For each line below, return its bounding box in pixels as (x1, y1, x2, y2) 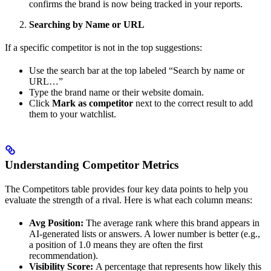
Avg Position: (29, 218, 83, 229)
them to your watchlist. (29, 109, 116, 120)
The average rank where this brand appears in (83, 218, 260, 229)
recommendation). (29, 250, 98, 261)
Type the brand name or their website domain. (29, 87, 204, 98)
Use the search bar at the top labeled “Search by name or (29, 65, 244, 76)
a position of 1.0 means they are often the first (29, 240, 203, 250)
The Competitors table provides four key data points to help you (5, 184, 248, 195)
